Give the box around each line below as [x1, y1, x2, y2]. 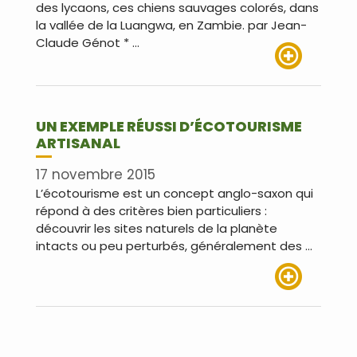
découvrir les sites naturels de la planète [36, 219, 277, 237]
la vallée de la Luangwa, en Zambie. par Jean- [36, 17, 307, 34]
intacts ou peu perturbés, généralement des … [36, 237, 312, 254]
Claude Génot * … [36, 34, 139, 52]
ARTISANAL [36, 133, 120, 154]
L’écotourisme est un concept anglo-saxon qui [36, 184, 313, 202]
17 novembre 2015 [36, 164, 155, 184]
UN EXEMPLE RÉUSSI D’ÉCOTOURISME [36, 116, 302, 137]
